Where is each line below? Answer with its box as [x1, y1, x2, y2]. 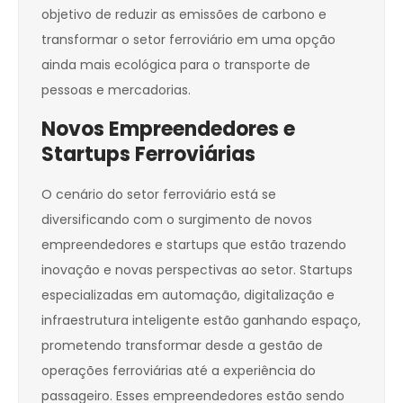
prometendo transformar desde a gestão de [41, 336, 323, 355]
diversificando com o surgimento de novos [41, 210, 312, 229]
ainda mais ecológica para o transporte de [41, 56, 310, 75]
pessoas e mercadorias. [41, 81, 191, 100]
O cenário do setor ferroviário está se [41, 185, 276, 204]
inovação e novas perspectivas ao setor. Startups [41, 261, 353, 280]
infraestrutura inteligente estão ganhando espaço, [41, 311, 361, 330]
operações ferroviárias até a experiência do [41, 362, 316, 381]
